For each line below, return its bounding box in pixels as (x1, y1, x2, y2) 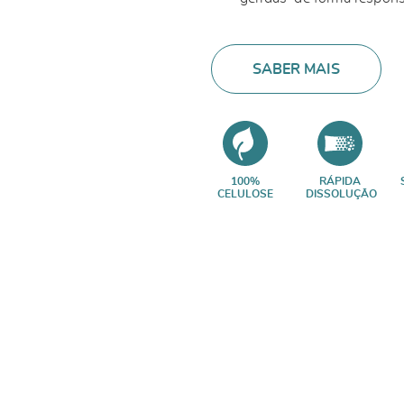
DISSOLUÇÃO (306, 188, 377, 199)
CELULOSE (216, 188, 273, 199)
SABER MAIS (252, 61, 340, 77)
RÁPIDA (318, 176, 361, 187)
